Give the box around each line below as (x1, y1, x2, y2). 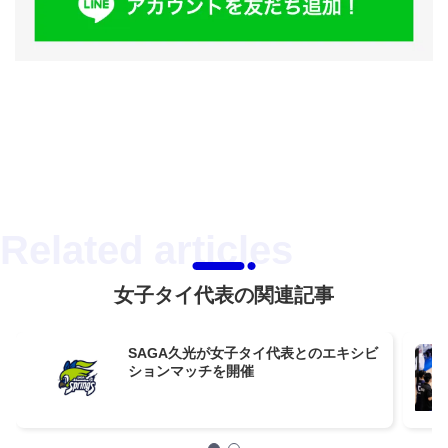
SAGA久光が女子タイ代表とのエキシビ (128, 345, 378, 362)
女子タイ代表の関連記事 (114, 284, 334, 307)
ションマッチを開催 (128, 363, 254, 380)
